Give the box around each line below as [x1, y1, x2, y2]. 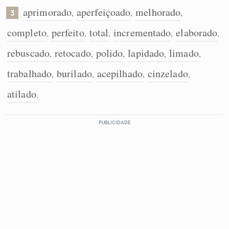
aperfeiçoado [77, 5, 131, 19]
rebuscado [7, 46, 50, 60]
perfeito [51, 26, 84, 39]
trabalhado [7, 66, 52, 80]
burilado [57, 66, 92, 80]
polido [96, 46, 123, 60]
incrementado [113, 26, 171, 39]
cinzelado [147, 66, 188, 80]
